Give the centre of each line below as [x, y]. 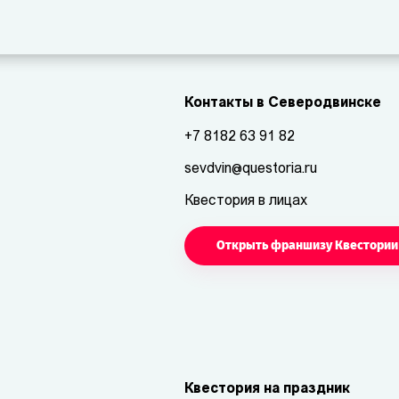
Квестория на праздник [267, 389]
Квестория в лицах [246, 201]
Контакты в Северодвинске [283, 103]
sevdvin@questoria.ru [251, 169]
